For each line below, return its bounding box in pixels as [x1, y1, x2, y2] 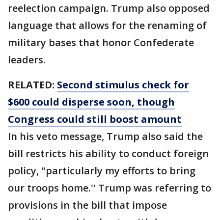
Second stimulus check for [57, 78, 189, 91]
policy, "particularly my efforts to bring [8, 164, 195, 177]
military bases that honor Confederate [8, 36, 194, 49]
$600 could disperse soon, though [8, 95, 175, 109]
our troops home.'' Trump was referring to [8, 181, 211, 194]
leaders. [8, 53, 46, 66]
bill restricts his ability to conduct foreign [8, 147, 209, 160]
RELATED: [8, 78, 57, 91]
